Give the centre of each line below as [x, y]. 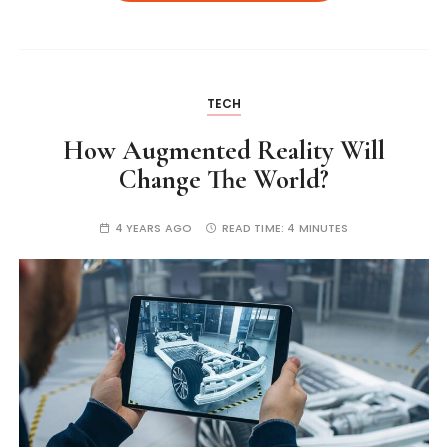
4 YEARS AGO [153, 227]
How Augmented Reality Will [224, 150]
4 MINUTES [318, 227]
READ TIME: [254, 227]
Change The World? [224, 179]
